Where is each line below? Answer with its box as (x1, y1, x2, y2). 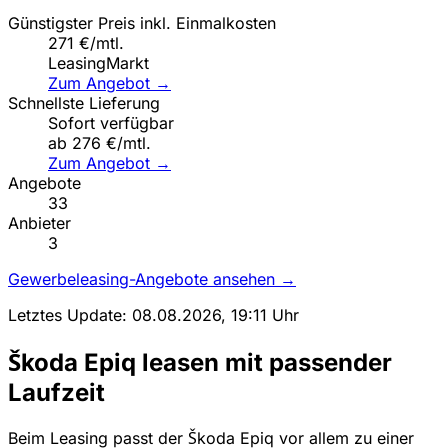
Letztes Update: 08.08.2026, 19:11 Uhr (8, 304, 299, 325)
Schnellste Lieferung (8, 92, 160, 113)
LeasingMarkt (48, 52, 149, 73)
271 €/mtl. (48, 32, 124, 53)
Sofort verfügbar (48, 112, 174, 133)
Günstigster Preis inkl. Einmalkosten (8, 12, 276, 33)
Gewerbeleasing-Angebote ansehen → (8, 268, 296, 289)
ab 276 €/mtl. (48, 132, 151, 153)
